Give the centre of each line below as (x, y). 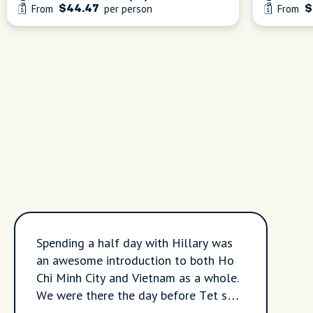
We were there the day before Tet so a (140, 295)
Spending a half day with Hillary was (134, 243)
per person (127, 9)
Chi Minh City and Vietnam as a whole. (138, 278)
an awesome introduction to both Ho (135, 260)
